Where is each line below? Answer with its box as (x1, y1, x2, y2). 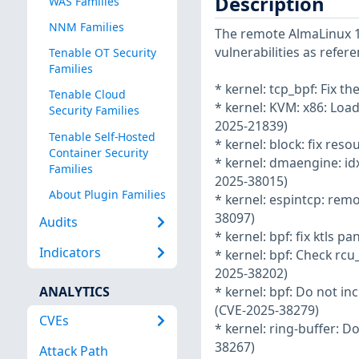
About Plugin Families (48, 186, 166, 202)
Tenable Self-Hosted (48, 128, 155, 144)
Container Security (48, 144, 148, 160)
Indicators (38, 244, 101, 262)
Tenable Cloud (48, 87, 126, 103)
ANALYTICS (38, 282, 110, 301)
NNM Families (48, 19, 124, 35)
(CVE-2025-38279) (214, 301, 319, 320)
